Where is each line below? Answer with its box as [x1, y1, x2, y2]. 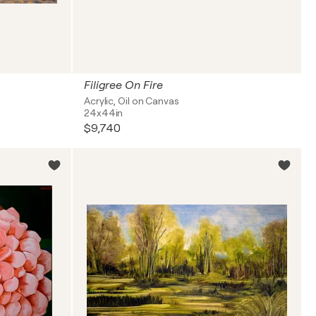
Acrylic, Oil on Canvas [84, 95, 179, 107]
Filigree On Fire [84, 79, 163, 92]
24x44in [84, 107, 123, 119]
